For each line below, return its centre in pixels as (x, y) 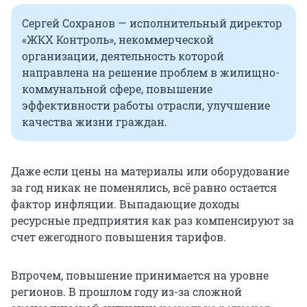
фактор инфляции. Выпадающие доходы (125, 204)
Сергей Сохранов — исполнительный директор (152, 23)
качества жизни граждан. (95, 121)
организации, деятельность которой (123, 56)
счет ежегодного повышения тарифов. (119, 236)
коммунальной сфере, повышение (117, 88)
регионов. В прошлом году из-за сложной (126, 291)
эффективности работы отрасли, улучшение (146, 105)
